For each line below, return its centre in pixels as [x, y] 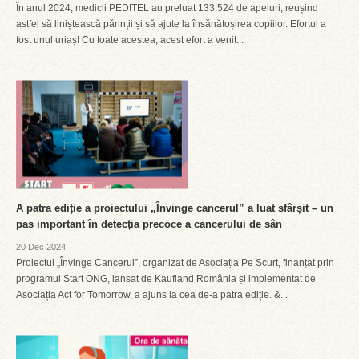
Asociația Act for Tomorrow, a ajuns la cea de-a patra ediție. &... [152, 295]
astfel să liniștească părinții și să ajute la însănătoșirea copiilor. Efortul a [171, 24]
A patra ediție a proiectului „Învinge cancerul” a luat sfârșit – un [175, 208]
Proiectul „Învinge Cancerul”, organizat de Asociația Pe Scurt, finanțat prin [175, 263]
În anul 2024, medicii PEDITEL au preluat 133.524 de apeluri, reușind [167, 8]
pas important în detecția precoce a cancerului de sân [149, 224]
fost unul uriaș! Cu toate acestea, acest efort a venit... [130, 40]
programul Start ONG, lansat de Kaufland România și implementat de [166, 279]
